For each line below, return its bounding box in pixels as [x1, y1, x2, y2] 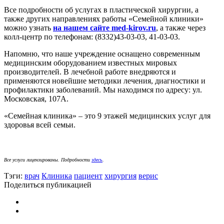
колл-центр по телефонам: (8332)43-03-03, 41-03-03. [4, 32, 182, 41]
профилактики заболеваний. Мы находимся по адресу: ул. [4, 85, 202, 94]
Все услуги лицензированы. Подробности [4, 156, 91, 162]
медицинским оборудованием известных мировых [4, 58, 177, 67]
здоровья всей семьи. [4, 120, 77, 129]
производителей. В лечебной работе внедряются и [4, 67, 176, 76]
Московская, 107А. [4, 94, 70, 103]
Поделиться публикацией [4, 180, 91, 189]
